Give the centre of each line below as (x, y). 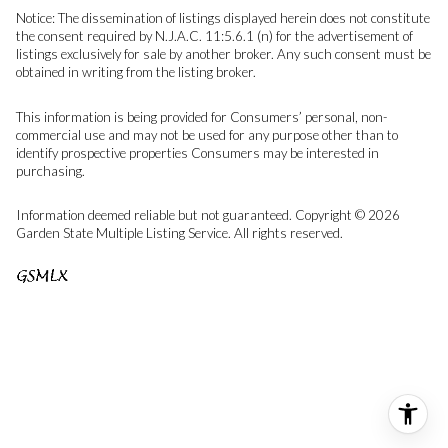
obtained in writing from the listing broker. (136, 72)
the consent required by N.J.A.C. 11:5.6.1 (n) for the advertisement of (214, 36)
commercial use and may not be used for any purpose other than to (207, 134)
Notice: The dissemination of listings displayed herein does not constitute (223, 18)
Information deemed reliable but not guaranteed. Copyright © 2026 (208, 215)
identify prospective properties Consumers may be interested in (197, 152)
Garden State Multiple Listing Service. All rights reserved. (181, 233)
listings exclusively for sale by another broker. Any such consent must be (223, 54)
